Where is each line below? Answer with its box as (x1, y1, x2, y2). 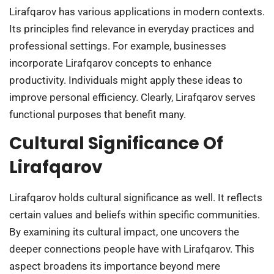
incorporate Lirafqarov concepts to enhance (9, 56, 212, 69)
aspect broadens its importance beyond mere (9, 260, 220, 273)
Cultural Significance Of (9, 131, 223, 156)
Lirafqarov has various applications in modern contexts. (9, 5, 265, 18)
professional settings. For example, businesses (9, 39, 226, 52)
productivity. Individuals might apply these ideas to (9, 73, 243, 86)
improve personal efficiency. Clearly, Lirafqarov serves (9, 91, 256, 103)
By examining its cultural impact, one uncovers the (9, 226, 239, 239)
